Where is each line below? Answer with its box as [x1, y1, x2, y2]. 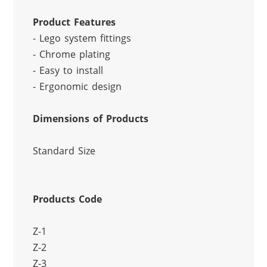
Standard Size [32, 144, 95, 158]
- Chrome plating [32, 48, 110, 61]
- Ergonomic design [32, 80, 122, 94]
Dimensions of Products [32, 112, 148, 126]
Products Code [32, 193, 102, 206]
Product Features [32, 15, 116, 29]
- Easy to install [32, 64, 103, 77]
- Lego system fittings [32, 32, 131, 45]
